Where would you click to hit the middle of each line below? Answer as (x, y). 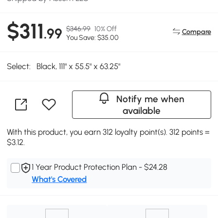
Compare (196, 31)
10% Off (106, 29)
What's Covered (59, 179)
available (141, 110)
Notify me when (151, 99)
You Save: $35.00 (93, 37)
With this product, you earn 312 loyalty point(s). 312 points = (109, 132)
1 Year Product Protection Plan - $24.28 (100, 167)
